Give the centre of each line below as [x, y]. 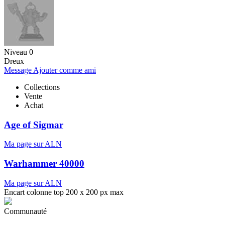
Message [19, 70]
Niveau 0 [19, 52]
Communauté [25, 211]
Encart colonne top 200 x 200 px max [64, 192]
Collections [42, 87]
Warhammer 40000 [44, 164]
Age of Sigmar [34, 125]
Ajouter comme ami [65, 70]
